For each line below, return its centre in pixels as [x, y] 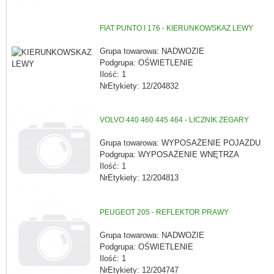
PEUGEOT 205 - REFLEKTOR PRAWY [164, 213]
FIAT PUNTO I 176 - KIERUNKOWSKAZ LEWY [176, 28]
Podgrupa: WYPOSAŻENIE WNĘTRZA [169, 154]
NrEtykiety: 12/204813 [139, 177]
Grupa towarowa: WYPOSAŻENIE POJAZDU [180, 143]
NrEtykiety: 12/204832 [139, 86]
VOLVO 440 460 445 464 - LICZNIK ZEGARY [174, 120]
